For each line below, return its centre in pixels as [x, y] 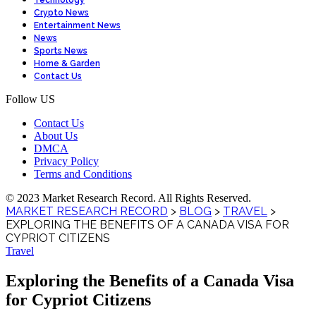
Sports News [61, 51]
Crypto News [61, 13]
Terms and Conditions [83, 174]
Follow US [30, 99]
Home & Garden [67, 63]
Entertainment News [77, 25]
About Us [56, 136]
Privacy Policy [66, 161]
